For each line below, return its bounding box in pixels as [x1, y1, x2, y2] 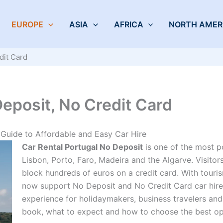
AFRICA [113, 19, 143, 29]
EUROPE [11, 19, 44, 29]
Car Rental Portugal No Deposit [22, 141, 143, 152]
